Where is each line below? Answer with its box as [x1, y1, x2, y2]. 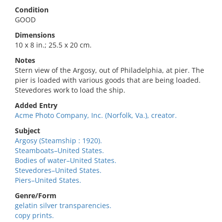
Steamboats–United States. [15, 146, 104, 155]
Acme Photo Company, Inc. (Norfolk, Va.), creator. [15, 111, 177, 120]
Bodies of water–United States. [15, 156, 116, 165]
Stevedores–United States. [15, 166, 102, 175]
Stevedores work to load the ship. [15, 85, 125, 95]
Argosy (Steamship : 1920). [15, 136, 102, 145]
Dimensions [15, 30, 55, 40]
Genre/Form [15, 191, 56, 200]
